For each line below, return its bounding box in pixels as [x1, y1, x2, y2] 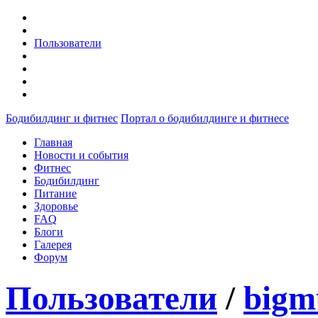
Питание [34, 187, 77, 199]
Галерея [34, 238, 72, 251]
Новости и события [34, 149, 128, 161]
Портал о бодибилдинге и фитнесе [121, 112, 289, 124]
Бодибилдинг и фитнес [6, 112, 118, 124]
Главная [34, 136, 72, 148]
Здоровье [34, 200, 78, 212]
